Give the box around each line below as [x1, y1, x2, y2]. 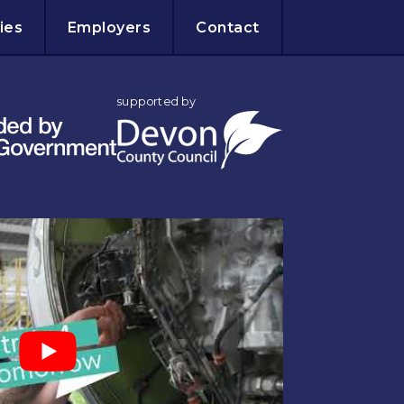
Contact [196, 18, 260, 36]
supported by [115, 94, 196, 109]
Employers [68, 18, 151, 36]
